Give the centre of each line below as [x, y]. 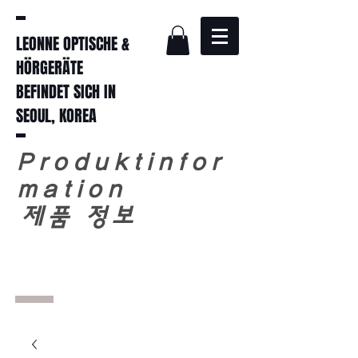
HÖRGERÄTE [50, 68]
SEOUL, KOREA [56, 116]
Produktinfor [120, 163]
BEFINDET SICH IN [66, 92]
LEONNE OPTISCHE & [73, 44]
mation [71, 190]
